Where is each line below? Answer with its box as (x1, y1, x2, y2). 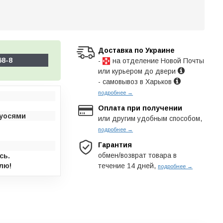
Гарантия (98, 141, 132, 149)
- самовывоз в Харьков (98, 78, 174, 86)
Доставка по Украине (98, 46, 175, 54)
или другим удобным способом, (98, 114, 203, 122)
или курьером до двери (98, 67, 178, 75)
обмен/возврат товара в (98, 151, 177, 159)
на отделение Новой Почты (111, 57, 205, 65)
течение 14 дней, (98, 162, 158, 170)
